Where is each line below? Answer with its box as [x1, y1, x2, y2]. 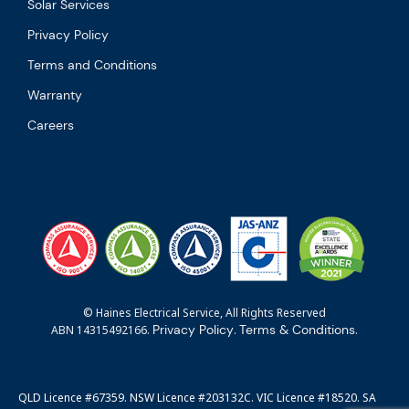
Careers [27, 116, 74, 133]
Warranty [27, 86, 82, 103]
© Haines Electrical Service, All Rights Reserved [83, 304, 326, 320]
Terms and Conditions [27, 56, 157, 73]
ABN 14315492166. [51, 321, 152, 338]
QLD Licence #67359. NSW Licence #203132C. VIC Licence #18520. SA [18, 389, 376, 405]
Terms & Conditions [239, 320, 355, 338]
